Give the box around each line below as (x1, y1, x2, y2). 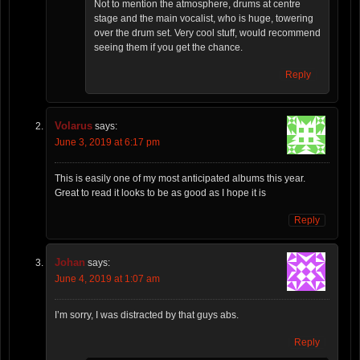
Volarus (55, 120, 92, 133)
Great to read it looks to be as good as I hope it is (55, 187, 266, 199)
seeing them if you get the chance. (94, 42, 243, 54)
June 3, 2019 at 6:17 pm (55, 137, 160, 149)
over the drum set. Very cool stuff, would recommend (94, 27, 321, 39)
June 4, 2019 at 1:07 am (55, 273, 160, 285)
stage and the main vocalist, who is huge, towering (94, 13, 313, 25)
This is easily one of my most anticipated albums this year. (55, 173, 305, 185)
